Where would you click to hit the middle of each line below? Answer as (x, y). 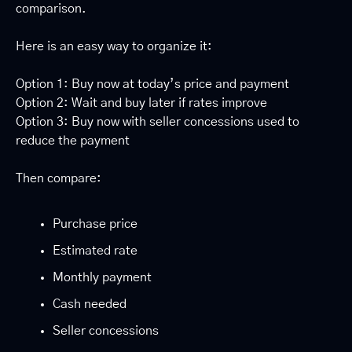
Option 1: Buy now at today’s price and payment (152, 84)
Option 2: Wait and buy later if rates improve (141, 103)
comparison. (51, 9)
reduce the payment (73, 141)
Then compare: (59, 179)
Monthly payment (102, 278)
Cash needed (90, 304)
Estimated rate (95, 251)
